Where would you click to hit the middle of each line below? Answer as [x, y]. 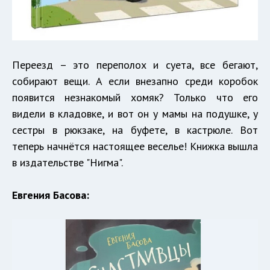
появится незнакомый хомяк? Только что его [135, 98]
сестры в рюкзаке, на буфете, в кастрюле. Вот [135, 130]
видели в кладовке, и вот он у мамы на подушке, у [135, 114]
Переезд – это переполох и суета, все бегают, [135, 65]
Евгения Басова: [51, 195]
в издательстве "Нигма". [67, 163]
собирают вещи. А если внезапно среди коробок [135, 81]
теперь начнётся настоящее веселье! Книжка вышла [135, 146]
